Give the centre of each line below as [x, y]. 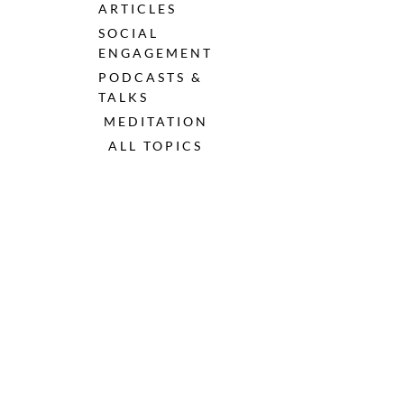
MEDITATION [156, 122]
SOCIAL [131, 33]
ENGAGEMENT [156, 53]
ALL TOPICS [156, 146]
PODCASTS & [153, 78]
